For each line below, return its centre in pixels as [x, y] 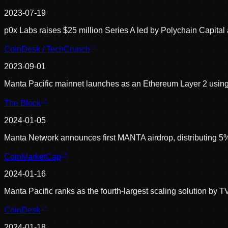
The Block [22, 103]
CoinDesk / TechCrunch [47, 49]
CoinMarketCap [33, 157]
